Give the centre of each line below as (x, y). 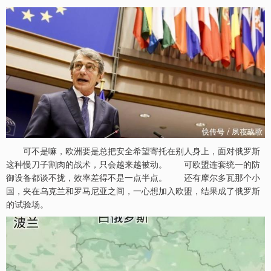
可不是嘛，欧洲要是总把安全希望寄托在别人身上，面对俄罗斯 (133, 151)
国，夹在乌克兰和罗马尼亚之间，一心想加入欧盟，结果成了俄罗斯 (133, 191)
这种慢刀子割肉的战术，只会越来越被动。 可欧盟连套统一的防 (133, 164)
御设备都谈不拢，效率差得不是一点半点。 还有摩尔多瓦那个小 (133, 178)
